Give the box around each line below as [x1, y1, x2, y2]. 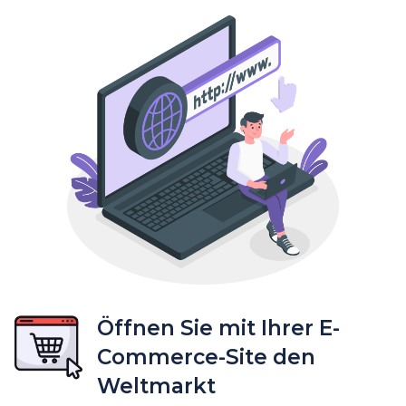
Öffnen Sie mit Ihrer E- [97, 315, 340, 342]
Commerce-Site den [97, 344, 315, 371]
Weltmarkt [97, 373, 216, 400]
